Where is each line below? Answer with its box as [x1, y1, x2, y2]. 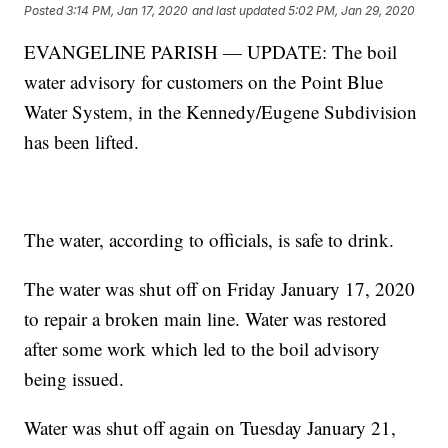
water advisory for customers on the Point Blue [24, 69, 384, 95]
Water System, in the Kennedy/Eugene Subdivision [24, 99, 418, 125]
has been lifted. [24, 129, 140, 155]
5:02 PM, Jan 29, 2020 [288, 2, 416, 18]
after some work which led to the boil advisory [24, 336, 381, 362]
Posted [24, 2, 67, 18]
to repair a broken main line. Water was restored [24, 306, 388, 332]
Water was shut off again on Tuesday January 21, [24, 415, 397, 441]
